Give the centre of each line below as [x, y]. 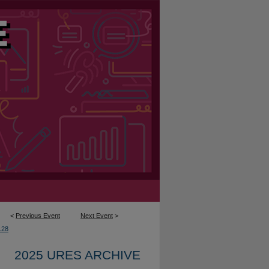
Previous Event [38, 216]
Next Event [97, 216]
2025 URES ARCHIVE [77, 255]
